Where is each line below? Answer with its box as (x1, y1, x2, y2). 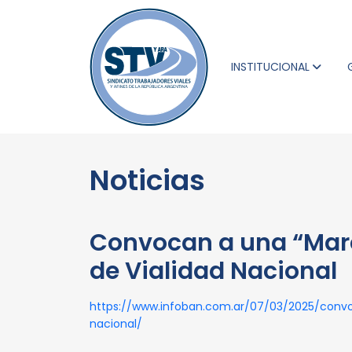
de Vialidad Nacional (90, 255, 337, 288)
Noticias (90, 160, 205, 200)
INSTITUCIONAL (231, 59, 310, 75)
